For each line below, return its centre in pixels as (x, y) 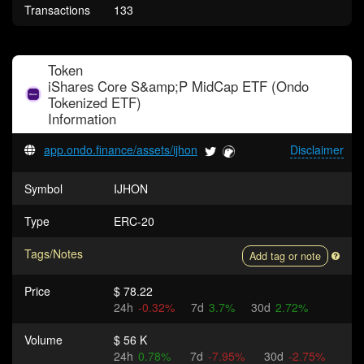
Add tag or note (285, 256)
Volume (43, 340)
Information (82, 119)
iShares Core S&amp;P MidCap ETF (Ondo (178, 86)
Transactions (57, 10)
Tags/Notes (54, 253)
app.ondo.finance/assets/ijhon (121, 149)
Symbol (43, 188)
